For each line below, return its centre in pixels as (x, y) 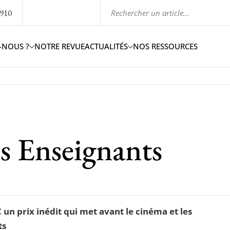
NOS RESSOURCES (166, 46)
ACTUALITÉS (107, 46)
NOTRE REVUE (60, 46)
